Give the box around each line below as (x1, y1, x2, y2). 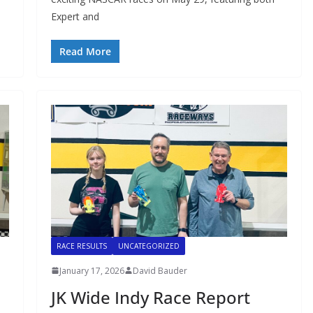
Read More (59, 45, 111, 59)
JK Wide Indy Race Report (50, 285, 250, 309)
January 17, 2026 (59, 264, 124, 277)
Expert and (50, 10, 99, 24)
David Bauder (132, 264, 187, 277)
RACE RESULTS (56, 240, 107, 251)
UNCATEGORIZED (117, 240, 180, 251)
